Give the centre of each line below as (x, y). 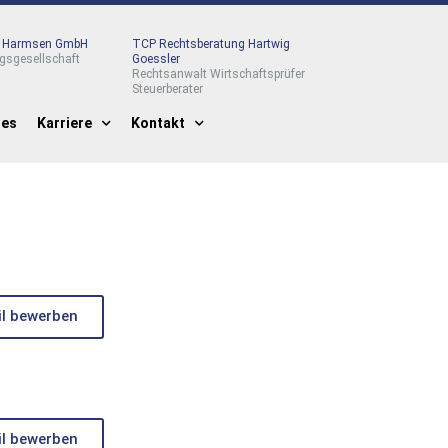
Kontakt (158, 123)
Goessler (156, 59)
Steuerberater (168, 89)
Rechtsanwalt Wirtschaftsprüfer (219, 74)
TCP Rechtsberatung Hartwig (211, 44)
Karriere (64, 123)
